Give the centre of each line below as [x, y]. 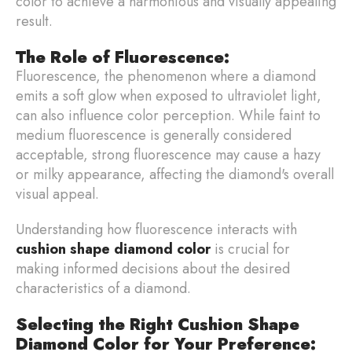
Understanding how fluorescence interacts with [156, 229]
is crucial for [250, 249]
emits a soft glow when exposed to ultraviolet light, [169, 95]
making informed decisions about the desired [153, 268]
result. [34, 21]
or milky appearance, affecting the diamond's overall [175, 174]
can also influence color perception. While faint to [168, 115]
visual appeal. [59, 194]
